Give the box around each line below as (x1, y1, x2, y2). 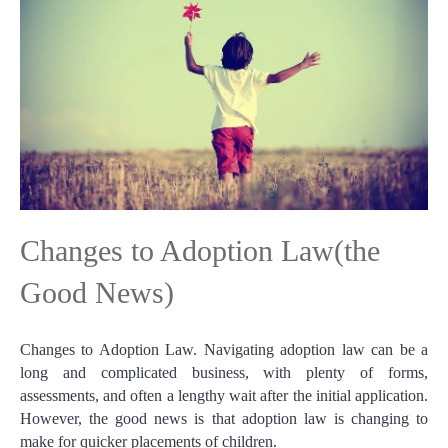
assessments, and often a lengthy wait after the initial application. (20, 387, 428, 405)
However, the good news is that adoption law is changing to (20, 410, 428, 428)
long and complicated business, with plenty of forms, (20, 364, 428, 382)
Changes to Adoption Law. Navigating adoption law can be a (20, 341, 428, 359)
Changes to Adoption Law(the (20, 234, 380, 268)
